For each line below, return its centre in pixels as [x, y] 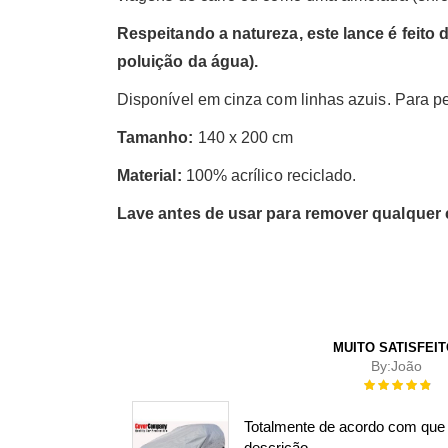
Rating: [382, 383]
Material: [149, 175]
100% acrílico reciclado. [269, 175]
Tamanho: [155, 137]
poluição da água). [188, 61]
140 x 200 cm [243, 137]
